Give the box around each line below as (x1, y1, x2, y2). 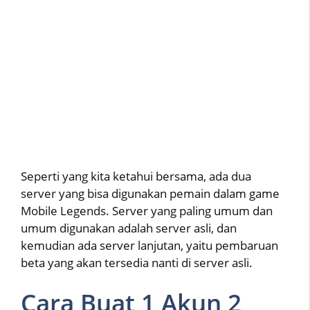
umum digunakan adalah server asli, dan (21, 219, 237, 236)
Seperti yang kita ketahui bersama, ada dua (21, 167, 251, 184)
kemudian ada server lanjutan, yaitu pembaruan (21, 237, 278, 253)
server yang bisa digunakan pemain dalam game (21, 185, 280, 201)
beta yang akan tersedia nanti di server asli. (21, 254, 253, 271)
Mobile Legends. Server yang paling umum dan (21, 202, 273, 219)
